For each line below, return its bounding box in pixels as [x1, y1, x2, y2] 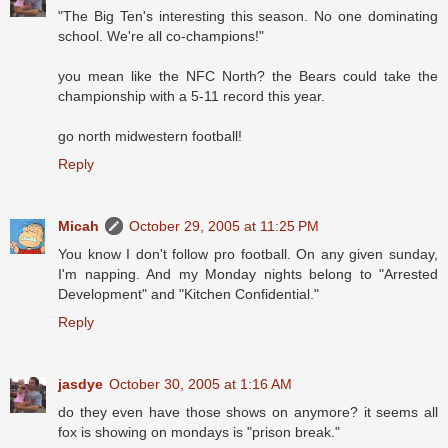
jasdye [58, 376, 103, 393]
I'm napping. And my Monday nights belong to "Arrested [58, 266, 438, 283]
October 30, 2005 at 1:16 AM [109, 376, 292, 393]
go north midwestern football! [58, 128, 242, 145]
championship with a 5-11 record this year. [58, 88, 325, 105]
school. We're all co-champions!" [58, 28, 264, 45]
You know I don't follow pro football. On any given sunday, [58, 246, 438, 263]
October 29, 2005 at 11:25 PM [129, 218, 319, 235]
